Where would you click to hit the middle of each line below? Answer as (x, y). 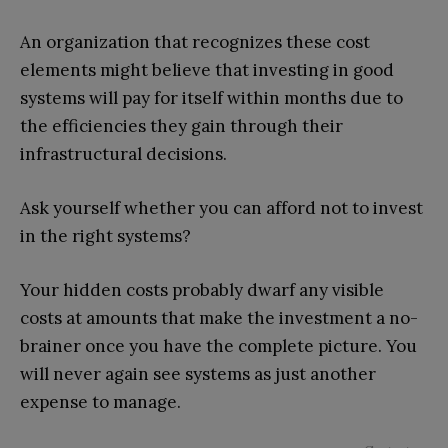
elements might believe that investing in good (207, 70)
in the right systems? (105, 236)
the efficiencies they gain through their (181, 126)
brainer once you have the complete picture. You (218, 346)
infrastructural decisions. (123, 154)
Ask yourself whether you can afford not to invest (221, 208)
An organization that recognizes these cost (195, 42)
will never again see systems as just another (198, 374)
